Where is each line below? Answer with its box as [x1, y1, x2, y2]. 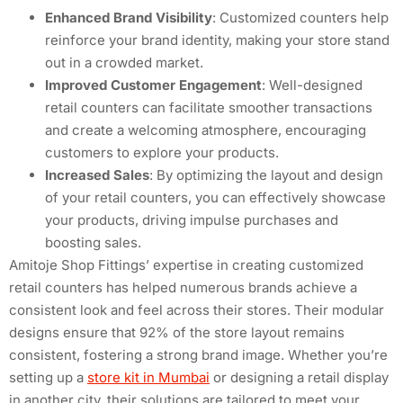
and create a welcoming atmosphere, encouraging [45, 121, 366, 139]
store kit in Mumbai [87, 369, 210, 387]
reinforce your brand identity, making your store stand [45, 31, 390, 49]
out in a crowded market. [45, 54, 203, 72]
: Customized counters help [212, 9, 389, 27]
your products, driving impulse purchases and [45, 211, 338, 229]
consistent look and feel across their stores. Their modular [9, 301, 384, 319]
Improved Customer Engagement [45, 76, 262, 94]
